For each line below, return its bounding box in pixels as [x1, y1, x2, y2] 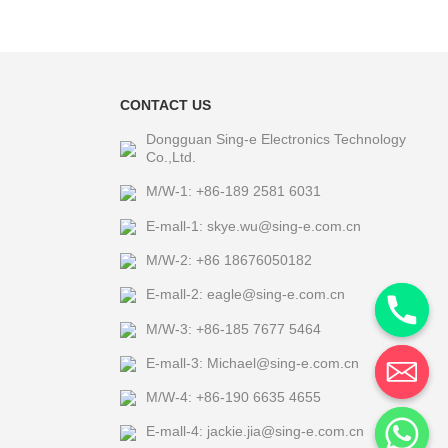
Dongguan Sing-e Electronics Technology [145, 131, 406, 148]
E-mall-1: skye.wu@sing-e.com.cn [145, 217, 361, 234]
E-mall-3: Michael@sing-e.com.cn [145, 354, 359, 371]
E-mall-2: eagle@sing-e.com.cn [145, 286, 345, 303]
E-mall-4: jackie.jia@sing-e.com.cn [145, 423, 364, 440]
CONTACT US [119, 97, 211, 114]
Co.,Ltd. [145, 149, 196, 166]
